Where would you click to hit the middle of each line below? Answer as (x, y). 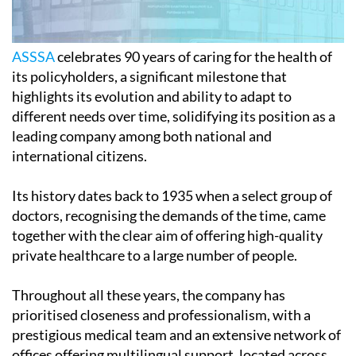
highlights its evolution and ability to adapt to (152, 97)
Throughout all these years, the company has (149, 295)
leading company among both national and (142, 136)
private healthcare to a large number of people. (155, 255)
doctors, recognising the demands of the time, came (169, 216)
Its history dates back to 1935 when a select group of (172, 196)
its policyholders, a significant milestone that (149, 77)
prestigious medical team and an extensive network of (176, 335)
